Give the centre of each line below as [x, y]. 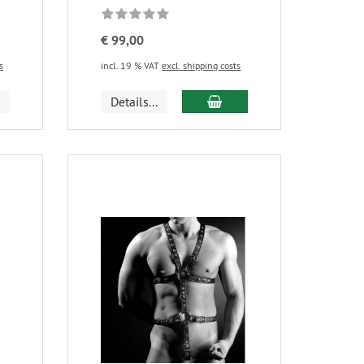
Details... [134, 102]
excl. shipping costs [201, 66]
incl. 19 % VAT [132, 66]
